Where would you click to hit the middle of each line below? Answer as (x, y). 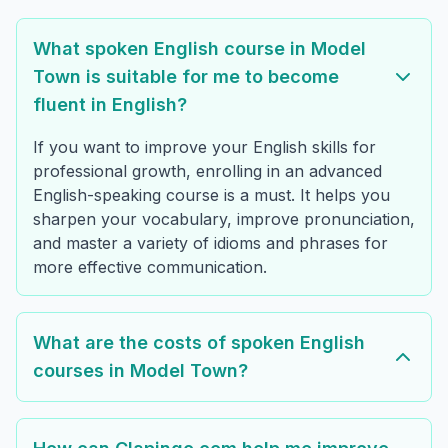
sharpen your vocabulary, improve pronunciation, (224, 219)
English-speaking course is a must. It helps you (211, 195)
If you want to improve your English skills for (204, 147)
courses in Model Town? (140, 371)
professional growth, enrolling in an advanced (207, 171)
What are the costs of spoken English (199, 343)
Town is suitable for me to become (186, 77)
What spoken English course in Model (199, 49)
